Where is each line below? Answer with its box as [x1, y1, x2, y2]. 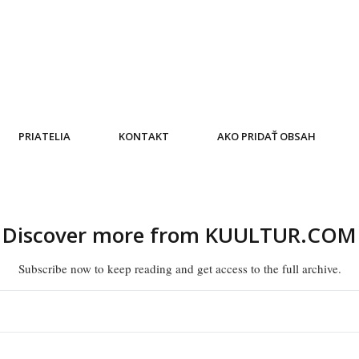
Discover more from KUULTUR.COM [2, 220, 357, 249]
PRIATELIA [18, 129, 71, 143]
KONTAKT [118, 129, 169, 143]
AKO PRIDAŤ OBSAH [216, 129, 316, 143]
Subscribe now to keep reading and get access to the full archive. [18, 260, 341, 276]
